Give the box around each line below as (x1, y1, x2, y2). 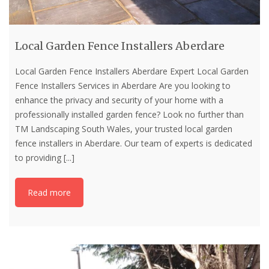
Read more (28, 187, 71, 199)
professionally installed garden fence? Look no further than (15, 108, 244, 120)
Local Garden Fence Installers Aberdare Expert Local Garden (15, 65, 249, 77)
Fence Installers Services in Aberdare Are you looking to (15, 79, 231, 91)
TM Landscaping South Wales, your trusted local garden (15, 122, 232, 134)
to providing (15, 151, 64, 163)
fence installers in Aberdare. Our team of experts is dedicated (15, 137, 252, 149)
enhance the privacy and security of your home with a (15, 94, 223, 106)
